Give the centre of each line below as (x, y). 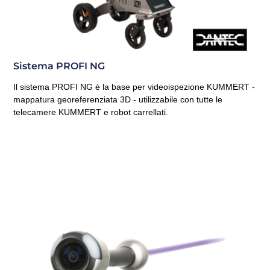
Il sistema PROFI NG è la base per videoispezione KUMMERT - (134, 86)
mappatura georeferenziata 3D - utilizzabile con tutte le (118, 99)
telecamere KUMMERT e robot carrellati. (91, 112)
